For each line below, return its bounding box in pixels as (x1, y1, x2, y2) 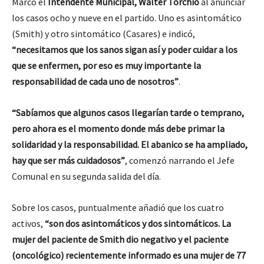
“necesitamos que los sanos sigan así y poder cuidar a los (12, 44, 237, 55)
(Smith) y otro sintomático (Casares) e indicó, (12, 28, 195, 39)
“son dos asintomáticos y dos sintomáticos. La (45, 217, 231, 229)
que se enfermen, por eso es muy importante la (12, 60, 201, 71)
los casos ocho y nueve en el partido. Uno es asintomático (12, 12, 242, 24)
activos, (12, 217, 45, 229)
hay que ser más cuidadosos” (12, 154, 125, 166)
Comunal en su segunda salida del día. (12, 170, 161, 182)
